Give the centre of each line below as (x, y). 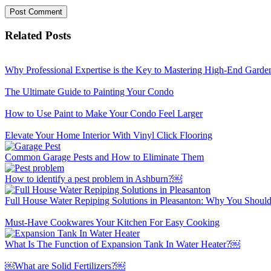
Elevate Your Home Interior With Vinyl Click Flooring (109, 135)
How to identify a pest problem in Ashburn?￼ (93, 179)
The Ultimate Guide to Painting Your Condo (89, 92)
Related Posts (38, 36)
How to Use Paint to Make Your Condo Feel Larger (104, 114)
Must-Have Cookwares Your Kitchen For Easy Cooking (112, 223)
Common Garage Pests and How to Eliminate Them (104, 157)
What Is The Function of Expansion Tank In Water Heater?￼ (122, 244)
